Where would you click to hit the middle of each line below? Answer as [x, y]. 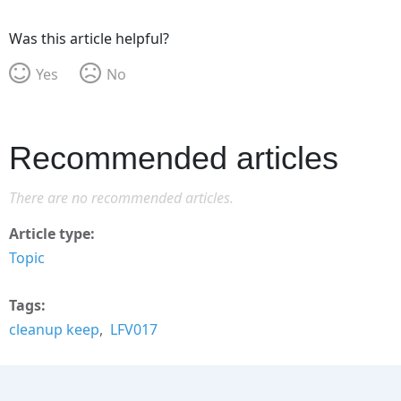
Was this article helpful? [90, 38]
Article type [50, 233]
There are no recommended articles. [122, 197]
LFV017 [134, 329]
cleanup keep [55, 329]
